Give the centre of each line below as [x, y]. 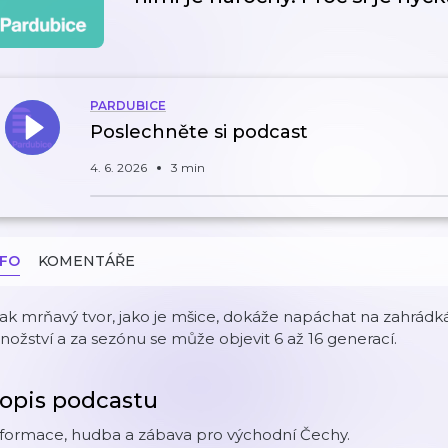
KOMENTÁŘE [86, 261]
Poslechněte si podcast [199, 132]
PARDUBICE [128, 105]
